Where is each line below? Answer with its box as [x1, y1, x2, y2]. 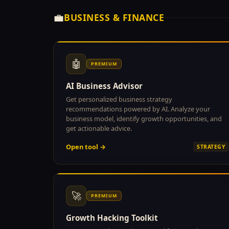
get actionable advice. [66, 123, 132, 133]
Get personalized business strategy [66, 94, 172, 104]
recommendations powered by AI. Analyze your [66, 104, 210, 113]
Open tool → [66, 142, 106, 151]
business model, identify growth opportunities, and [66, 113, 222, 123]
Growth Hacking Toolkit [66, 212, 158, 223]
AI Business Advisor [66, 80, 143, 91]
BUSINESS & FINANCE [64, 11, 164, 24]
